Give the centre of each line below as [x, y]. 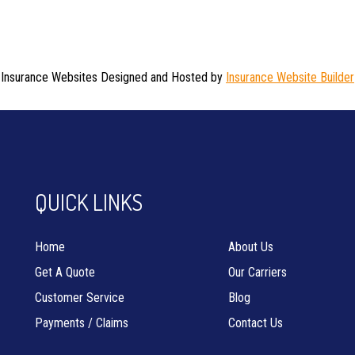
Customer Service [80, 298]
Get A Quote [65, 272]
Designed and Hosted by [162, 77]
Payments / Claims [82, 323]
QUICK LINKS [89, 202]
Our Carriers [257, 272]
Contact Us [255, 323]
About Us [250, 247]
